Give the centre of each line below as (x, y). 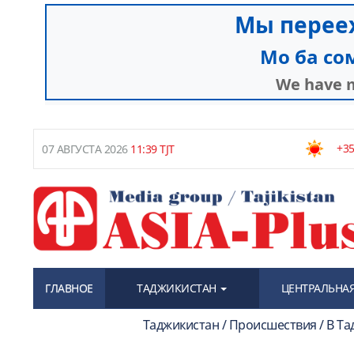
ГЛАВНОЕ (69, 288)
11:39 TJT (151, 149)
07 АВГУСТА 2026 (85, 149)
